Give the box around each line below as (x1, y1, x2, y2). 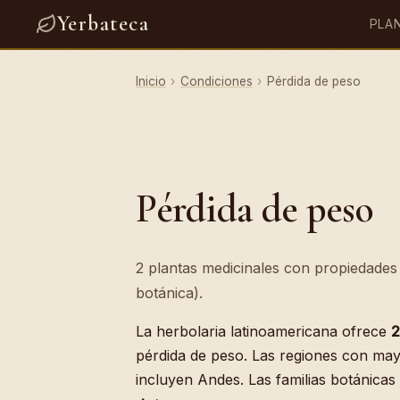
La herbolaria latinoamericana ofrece (136, 322, 391, 340)
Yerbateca (57, 11, 149, 37)
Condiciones (179, 74, 253, 88)
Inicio (136, 74, 166, 88)
